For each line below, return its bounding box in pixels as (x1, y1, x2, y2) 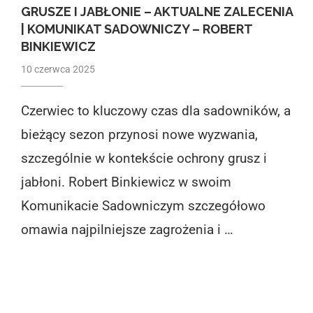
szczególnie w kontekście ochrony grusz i (20, 150, 267, 166)
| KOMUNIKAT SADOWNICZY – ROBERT (20, 21, 252, 36)
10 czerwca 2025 (20, 63, 95, 75)
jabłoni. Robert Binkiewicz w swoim (20, 173, 231, 190)
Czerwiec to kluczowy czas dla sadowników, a (20, 102, 291, 119)
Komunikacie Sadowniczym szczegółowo (20, 197, 265, 214)
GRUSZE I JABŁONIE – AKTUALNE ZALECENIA (20, 3, 293, 19)
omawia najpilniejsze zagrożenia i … (20, 221, 233, 238)
